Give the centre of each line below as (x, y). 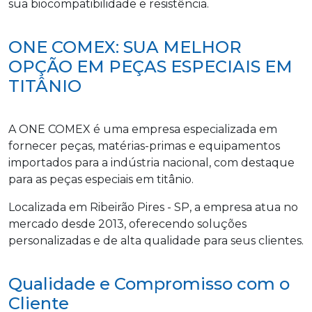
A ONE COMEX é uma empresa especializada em (143, 129)
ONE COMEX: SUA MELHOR (125, 47)
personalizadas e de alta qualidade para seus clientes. (156, 240)
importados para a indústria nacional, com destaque (151, 162)
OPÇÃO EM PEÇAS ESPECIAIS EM (150, 66)
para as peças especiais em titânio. (101, 179)
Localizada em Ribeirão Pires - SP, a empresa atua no (153, 207)
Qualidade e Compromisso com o (149, 283)
